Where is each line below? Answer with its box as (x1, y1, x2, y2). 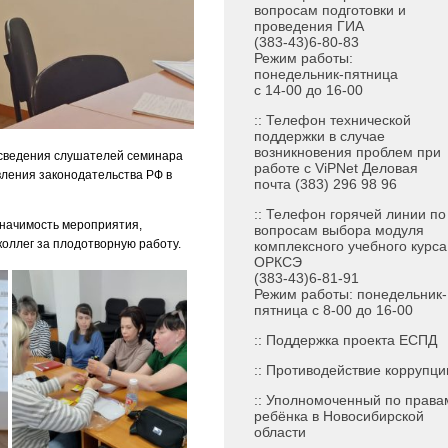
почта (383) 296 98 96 (254, 176, 397, 193)
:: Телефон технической (254, 112, 411, 129)
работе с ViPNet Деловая (254, 160, 418, 177)
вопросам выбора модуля (254, 222, 424, 239)
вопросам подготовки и (254, 2, 406, 19)
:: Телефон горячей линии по (254, 206, 446, 223)
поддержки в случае (254, 128, 385, 145)
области (254, 424, 306, 441)
